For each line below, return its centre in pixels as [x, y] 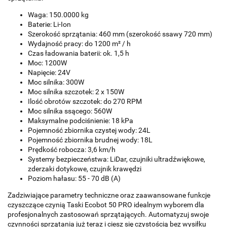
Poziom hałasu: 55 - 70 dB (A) [74, 179]
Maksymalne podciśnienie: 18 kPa [81, 121]
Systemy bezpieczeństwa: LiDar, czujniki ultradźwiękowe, [117, 159]
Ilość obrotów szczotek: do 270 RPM [85, 102]
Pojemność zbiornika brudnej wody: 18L [90, 140]
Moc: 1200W [47, 63]
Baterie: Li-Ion [49, 25]
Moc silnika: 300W [56, 82]
